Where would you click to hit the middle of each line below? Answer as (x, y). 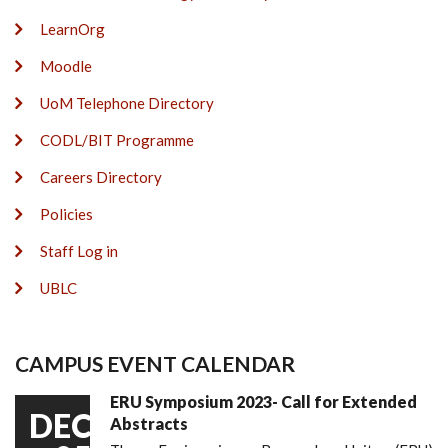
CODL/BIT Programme (117, 140)
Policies (66, 214)
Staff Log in (79, 251)
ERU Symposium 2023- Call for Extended (263, 402)
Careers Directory (101, 177)
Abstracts (149, 424)
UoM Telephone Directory (127, 103)
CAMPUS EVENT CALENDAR (155, 364)
